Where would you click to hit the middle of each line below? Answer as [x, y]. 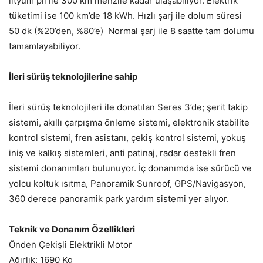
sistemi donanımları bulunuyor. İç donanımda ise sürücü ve [130, 168]
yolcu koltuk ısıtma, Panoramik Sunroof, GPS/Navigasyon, [127, 184]
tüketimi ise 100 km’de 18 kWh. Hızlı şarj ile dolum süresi [125, 16]
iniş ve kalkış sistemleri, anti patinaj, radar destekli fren [122, 153]
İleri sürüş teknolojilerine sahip [73, 77]
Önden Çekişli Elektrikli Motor [70, 245]
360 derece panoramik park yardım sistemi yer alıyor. [119, 199]
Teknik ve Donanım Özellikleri [72, 230]
